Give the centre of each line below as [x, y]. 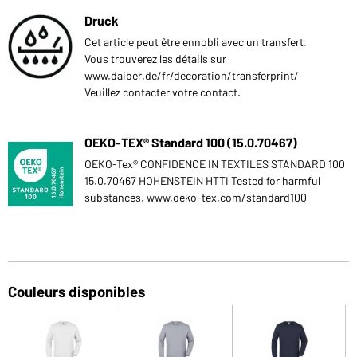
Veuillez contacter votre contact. [163, 92]
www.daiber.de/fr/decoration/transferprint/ [192, 75]
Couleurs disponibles [76, 291]
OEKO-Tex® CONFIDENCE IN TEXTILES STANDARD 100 [215, 163]
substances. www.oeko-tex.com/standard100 [196, 197]
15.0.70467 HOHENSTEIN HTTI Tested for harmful [202, 180]
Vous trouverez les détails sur [155, 58]
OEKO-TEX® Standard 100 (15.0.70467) [191, 142]
